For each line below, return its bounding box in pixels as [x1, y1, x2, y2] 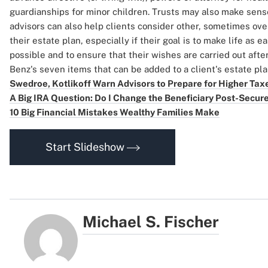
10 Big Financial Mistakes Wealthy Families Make [10, 107, 220, 117]
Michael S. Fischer [83, 212, 220, 231]
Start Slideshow [45, 141, 127, 153]
